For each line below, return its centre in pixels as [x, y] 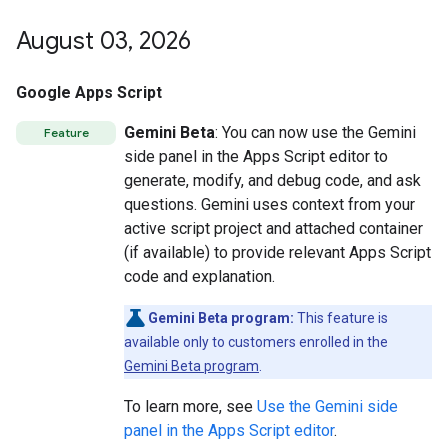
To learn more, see [190, 406]
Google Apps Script [89, 92]
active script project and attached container [273, 228]
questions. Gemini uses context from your [269, 204]
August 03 [72, 41]
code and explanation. [199, 276]
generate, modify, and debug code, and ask [272, 180]
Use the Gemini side [327, 406]
